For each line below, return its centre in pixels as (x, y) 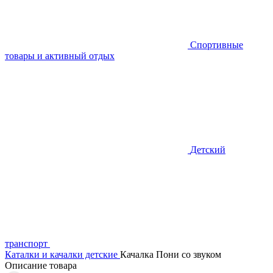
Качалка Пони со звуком (171, 254)
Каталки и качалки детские (61, 254)
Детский (208, 150)
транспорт (26, 243)
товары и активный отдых (60, 56)
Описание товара (41, 265)
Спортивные (217, 45)
